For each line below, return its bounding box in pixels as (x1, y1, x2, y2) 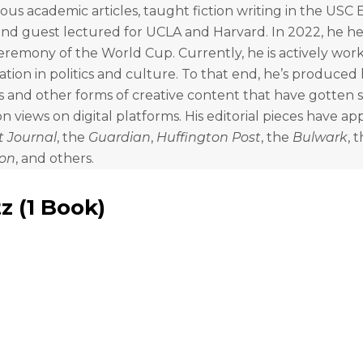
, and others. (15, 151, 94, 167)
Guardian (88, 130, 151, 146)
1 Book (27, 194, 98, 221)
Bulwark (293, 130, 348, 146)
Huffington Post (156, 130, 261, 146)
